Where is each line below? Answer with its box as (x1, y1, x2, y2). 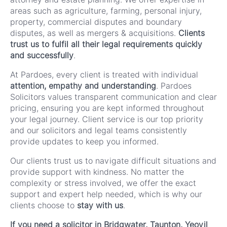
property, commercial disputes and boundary (10, 17, 182, 27)
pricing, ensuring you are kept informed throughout (10, 103, 204, 113)
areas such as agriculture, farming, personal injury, (10, 6, 202, 16)
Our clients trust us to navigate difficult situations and (10, 156, 216, 166)
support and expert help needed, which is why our (10, 189, 202, 199)
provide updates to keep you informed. (10, 136, 159, 146)
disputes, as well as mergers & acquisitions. (10, 28, 178, 38)
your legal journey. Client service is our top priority (10, 114, 203, 124)
